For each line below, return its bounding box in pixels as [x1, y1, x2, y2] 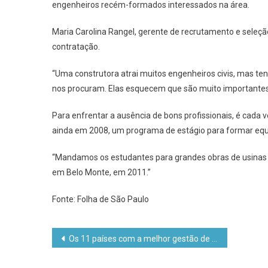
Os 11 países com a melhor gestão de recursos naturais [69, 233, 212, 243]
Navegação [51, 228, 141, 249]
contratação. [52, 41, 100, 51]
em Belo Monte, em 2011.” [52, 167, 151, 177]
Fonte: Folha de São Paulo [52, 194, 149, 204]
